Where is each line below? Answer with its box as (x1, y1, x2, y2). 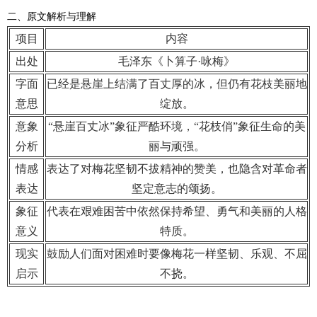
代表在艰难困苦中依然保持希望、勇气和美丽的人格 (46, 205, 307, 217)
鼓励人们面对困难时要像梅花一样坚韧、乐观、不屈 (46, 248, 307, 260)
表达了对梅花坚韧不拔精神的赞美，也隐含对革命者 (46, 163, 307, 175)
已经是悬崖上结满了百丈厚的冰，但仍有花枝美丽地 (46, 78, 307, 90)
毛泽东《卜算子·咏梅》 (118, 55, 235, 67)
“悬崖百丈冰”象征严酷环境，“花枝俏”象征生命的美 (47, 120, 306, 132)
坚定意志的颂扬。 (131, 183, 222, 195)
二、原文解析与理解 (7, 11, 96, 22)
